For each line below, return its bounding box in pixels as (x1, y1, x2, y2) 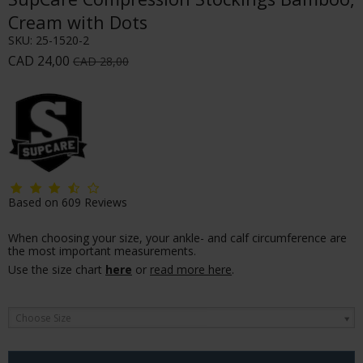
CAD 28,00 (73, 53, 129, 69)
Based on (8, 194, 58, 210)
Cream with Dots (8, 10, 147, 34)
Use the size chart (8, 261, 105, 277)
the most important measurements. (8, 242, 196, 258)
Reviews (81, 194, 127, 210)
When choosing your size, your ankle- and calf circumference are (8, 229, 347, 246)
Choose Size (15, 310, 71, 325)
